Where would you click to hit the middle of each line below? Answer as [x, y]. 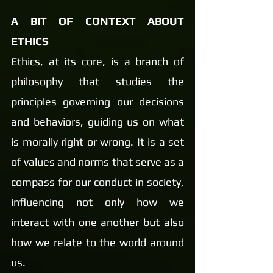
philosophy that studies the [97, 81]
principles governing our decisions [97, 101]
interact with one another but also [97, 222]
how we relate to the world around [97, 242]
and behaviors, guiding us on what [97, 122]
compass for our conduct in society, [97, 182]
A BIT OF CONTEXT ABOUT [97, 21]
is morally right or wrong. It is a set [97, 142]
